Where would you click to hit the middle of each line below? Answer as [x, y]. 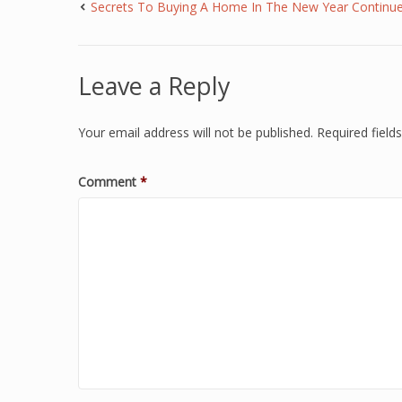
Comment [109, 182]
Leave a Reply [154, 86]
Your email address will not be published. [196, 132]
